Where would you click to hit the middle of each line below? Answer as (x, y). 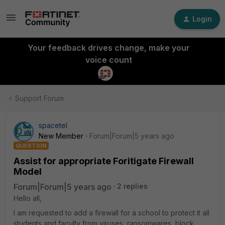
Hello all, (28, 198)
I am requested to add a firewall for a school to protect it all (111, 213)
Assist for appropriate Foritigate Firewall (104, 161)
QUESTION (31, 146)
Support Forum (39, 98)
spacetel (53, 125)
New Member (61, 136)
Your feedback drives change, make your (108, 48)
